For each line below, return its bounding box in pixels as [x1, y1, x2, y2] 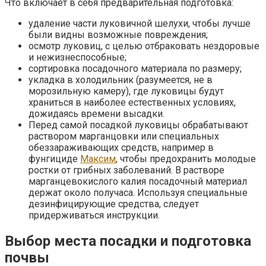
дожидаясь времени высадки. [28, 107, 164, 119]
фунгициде [28, 153, 80, 164]
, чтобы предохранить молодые [116, 153, 256, 164]
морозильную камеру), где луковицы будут [28, 85, 224, 97]
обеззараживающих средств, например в [28, 141, 214, 153]
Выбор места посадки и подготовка [5, 232, 251, 249]
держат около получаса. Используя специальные [28, 186, 248, 198]
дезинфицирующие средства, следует [28, 198, 199, 210]
